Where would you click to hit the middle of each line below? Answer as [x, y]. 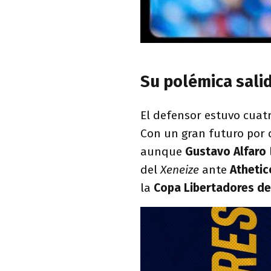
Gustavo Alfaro [227, 152]
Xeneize [178, 170]
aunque [163, 152]
